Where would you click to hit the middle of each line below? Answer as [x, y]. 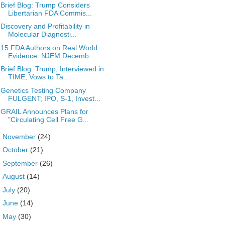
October [16, 150]
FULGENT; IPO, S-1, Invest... [54, 98]
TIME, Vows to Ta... [38, 77]
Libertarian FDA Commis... [50, 13]
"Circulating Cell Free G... [48, 120]
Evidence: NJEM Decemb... [51, 55]
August [14, 176]
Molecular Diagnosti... [42, 34]
